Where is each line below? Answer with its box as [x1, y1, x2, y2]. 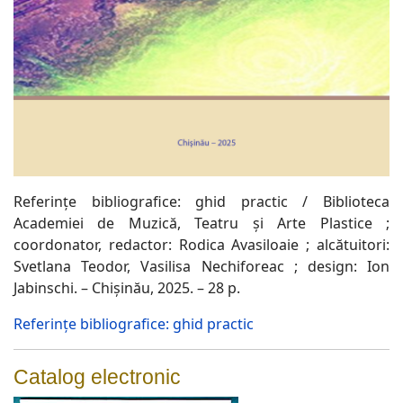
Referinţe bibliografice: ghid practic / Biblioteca [13, 192, 390, 212]
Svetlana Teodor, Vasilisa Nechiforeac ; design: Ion [13, 256, 390, 277]
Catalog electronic [13, 365, 181, 390]
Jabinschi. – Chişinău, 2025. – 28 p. [13, 278, 240, 299]
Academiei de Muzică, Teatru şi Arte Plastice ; [13, 213, 390, 234]
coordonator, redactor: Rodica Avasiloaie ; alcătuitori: [13, 235, 390, 255]
